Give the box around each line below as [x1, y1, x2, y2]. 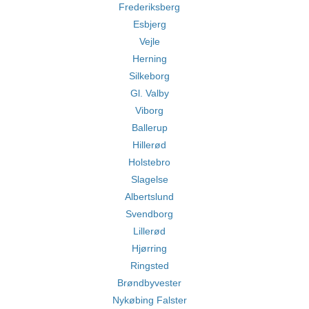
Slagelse [130, 174, 168, 185]
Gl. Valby [130, 88, 169, 99]
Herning [132, 53, 167, 64]
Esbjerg [132, 19, 166, 30]
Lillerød [133, 226, 166, 237]
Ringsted [130, 260, 169, 271]
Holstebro [128, 157, 170, 168]
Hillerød [132, 139, 166, 150]
